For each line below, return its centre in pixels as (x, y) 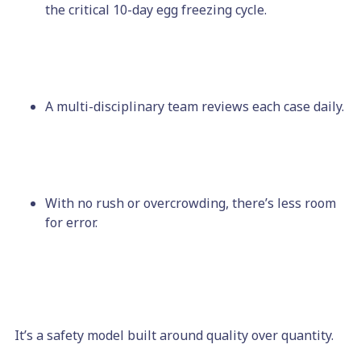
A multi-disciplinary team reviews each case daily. (195, 106)
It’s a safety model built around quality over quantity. (174, 335)
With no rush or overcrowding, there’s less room (191, 203)
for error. (71, 222)
